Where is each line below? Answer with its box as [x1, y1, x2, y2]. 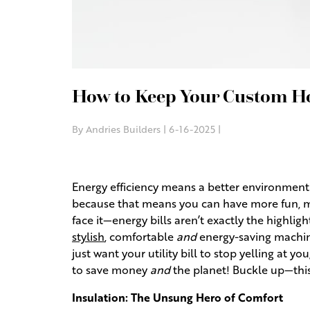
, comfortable [104, 228, 176, 245]
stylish [72, 228, 104, 245]
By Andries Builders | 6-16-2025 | [72, 122, 221, 136]
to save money [72, 262, 150, 278]
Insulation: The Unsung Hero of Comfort [72, 289, 283, 306]
